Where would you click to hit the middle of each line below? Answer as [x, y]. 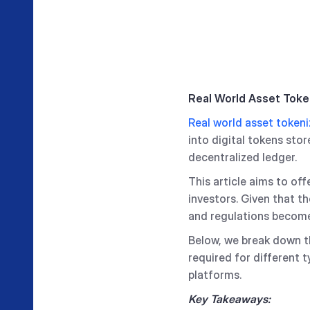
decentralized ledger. [243, 157]
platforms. [215, 275]
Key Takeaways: [229, 299]
